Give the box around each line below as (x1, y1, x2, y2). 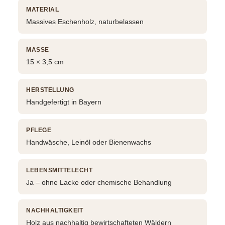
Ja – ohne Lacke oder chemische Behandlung (26, 178, 172, 187)
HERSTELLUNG (26, 86, 74, 94)
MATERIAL (26, 6, 59, 14)
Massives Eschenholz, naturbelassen (26, 18, 144, 26)
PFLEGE (26, 127, 51, 134)
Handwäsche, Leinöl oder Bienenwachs (26, 138, 151, 147)
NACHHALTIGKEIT (26, 207, 83, 214)
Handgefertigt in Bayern (26, 98, 101, 106)
